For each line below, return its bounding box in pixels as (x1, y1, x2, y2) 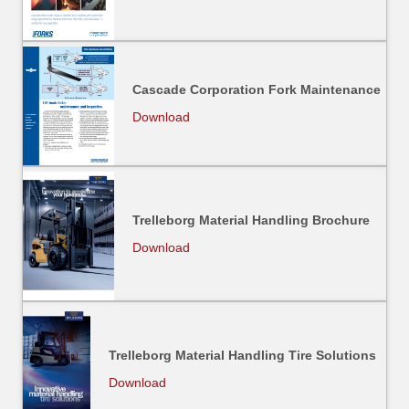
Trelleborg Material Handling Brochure (132, 212, 370, 227)
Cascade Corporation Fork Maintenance (132, 82, 381, 98)
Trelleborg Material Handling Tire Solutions (109, 347, 376, 362)
